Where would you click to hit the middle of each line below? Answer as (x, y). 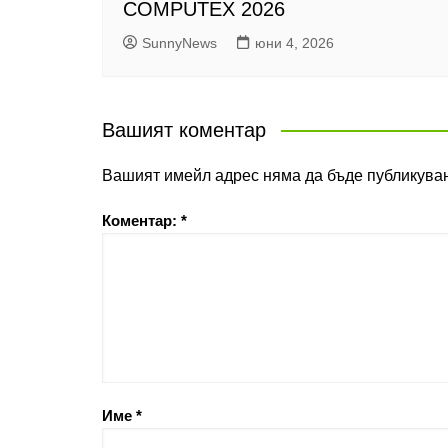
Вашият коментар (184, 130)
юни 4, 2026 (294, 43)
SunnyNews (179, 43)
